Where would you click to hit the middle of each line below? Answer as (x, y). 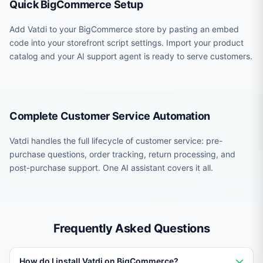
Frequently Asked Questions (131, 228)
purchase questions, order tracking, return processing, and (122, 154)
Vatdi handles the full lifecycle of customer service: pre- (116, 141)
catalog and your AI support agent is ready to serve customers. (131, 56)
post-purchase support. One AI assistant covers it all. (111, 168)
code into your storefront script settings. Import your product (127, 43)
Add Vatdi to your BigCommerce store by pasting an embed (124, 29)
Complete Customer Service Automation (110, 116)
